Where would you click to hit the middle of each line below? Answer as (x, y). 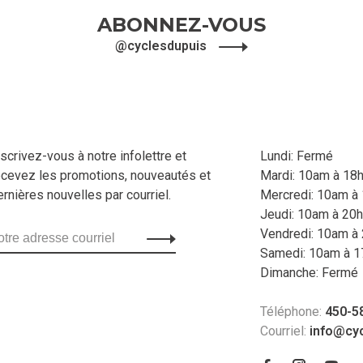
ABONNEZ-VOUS (181, 25)
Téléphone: (293, 312)
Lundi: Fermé (297, 156)
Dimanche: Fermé (309, 273)
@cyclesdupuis (162, 46)
